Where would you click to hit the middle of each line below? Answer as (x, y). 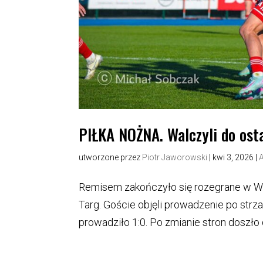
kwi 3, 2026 (233, 157)
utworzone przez (111, 157)
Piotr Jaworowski (175, 157)
